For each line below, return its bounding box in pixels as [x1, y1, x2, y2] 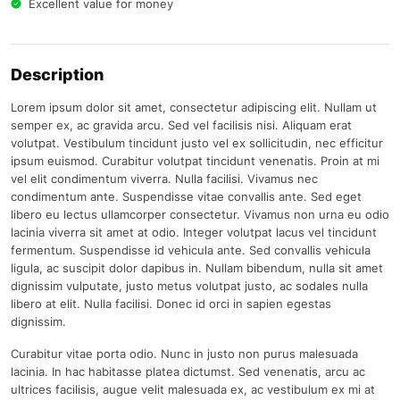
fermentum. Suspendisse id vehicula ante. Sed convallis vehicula [11, 243, 371, 258]
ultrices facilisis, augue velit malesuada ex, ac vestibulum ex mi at [11, 382, 375, 397]
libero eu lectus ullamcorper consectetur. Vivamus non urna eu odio [11, 207, 389, 222]
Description [11, 65, 104, 85]
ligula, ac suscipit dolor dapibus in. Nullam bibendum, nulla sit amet [11, 261, 383, 276]
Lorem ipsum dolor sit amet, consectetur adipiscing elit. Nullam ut [11, 100, 377, 115]
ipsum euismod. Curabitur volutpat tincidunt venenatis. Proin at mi [11, 154, 379, 169]
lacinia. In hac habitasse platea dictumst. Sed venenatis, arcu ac [11, 364, 365, 379]
